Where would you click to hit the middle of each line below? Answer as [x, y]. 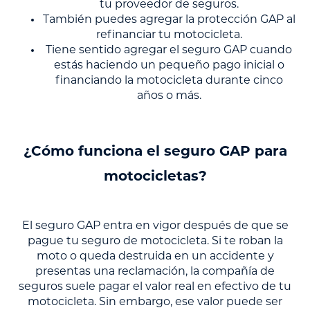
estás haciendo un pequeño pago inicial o [169, 66]
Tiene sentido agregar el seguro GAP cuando [169, 51]
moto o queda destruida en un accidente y [155, 257]
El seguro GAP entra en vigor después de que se [155, 227]
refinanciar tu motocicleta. [169, 36]
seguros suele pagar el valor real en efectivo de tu [155, 288]
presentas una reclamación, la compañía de [155, 272]
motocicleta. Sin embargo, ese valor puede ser [155, 303]
